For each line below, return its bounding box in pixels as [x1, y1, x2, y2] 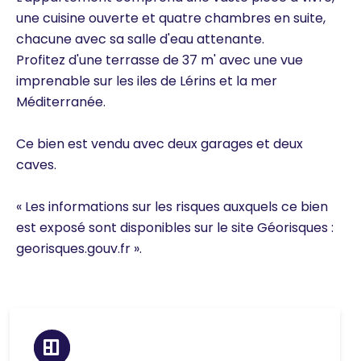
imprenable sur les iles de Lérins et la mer [16, 72, 277, 91]
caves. [16, 156, 56, 175]
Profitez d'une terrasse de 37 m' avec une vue [16, 51, 303, 70]
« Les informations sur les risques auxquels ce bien [16, 197, 328, 217]
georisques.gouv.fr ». [16, 239, 142, 259]
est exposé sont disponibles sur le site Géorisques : [16, 218, 334, 238]
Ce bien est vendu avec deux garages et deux [16, 135, 303, 154]
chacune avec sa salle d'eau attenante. [16, 30, 264, 49]
